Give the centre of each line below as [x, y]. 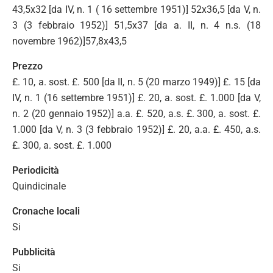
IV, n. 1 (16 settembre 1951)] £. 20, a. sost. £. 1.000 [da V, [136, 97]
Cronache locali [46, 211]
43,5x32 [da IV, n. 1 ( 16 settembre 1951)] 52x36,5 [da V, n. [136, 9]
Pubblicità [34, 252]
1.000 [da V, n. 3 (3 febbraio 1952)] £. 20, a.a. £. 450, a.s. [136, 129]
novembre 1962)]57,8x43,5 [71, 41]
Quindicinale [39, 186]
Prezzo [27, 66]
